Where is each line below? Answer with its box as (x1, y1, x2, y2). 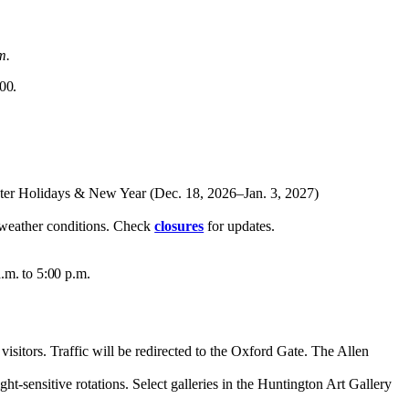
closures (154, 217, 204, 234)
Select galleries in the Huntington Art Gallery (132, 375, 393, 392)
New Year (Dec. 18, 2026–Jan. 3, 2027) (85, 184, 320, 201)
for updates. (204, 217, 276, 234)
